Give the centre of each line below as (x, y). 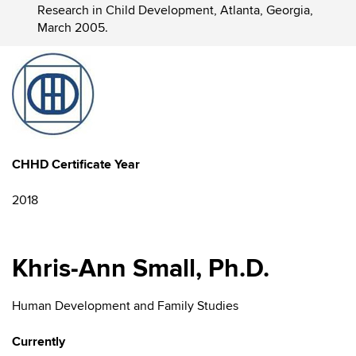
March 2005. (73, 28)
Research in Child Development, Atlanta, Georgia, (175, 10)
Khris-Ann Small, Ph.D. (141, 269)
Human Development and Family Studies (125, 306)
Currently (39, 342)
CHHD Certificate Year (76, 164)
